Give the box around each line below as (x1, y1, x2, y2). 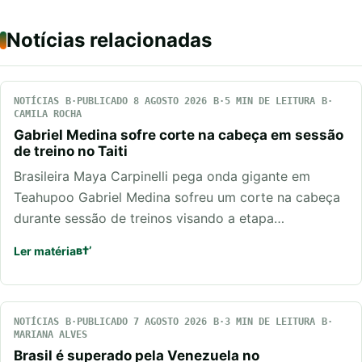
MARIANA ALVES (14, 329, 87, 341)
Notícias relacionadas (6, 28, 212, 53)
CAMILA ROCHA (14, 108, 82, 120)
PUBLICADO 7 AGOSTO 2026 (77, 316, 207, 328)
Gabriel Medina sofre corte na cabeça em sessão (14, 127, 343, 144)
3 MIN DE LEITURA (225, 316, 315, 328)
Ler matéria (14, 244, 76, 259)
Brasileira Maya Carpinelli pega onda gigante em (14, 168, 310, 185)
